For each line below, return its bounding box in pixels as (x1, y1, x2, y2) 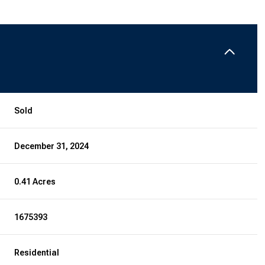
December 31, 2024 (14, 141, 89, 151)
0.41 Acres (14, 176, 56, 186)
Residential (14, 247, 60, 257)
